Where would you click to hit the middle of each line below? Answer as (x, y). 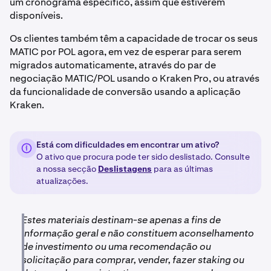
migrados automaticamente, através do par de (113, 65)
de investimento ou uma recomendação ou (116, 246)
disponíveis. (36, 15)
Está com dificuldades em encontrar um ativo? (128, 144)
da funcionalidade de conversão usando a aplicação (125, 91)
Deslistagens (125, 168)
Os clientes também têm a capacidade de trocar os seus (134, 38)
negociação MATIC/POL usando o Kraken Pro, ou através (135, 78)
